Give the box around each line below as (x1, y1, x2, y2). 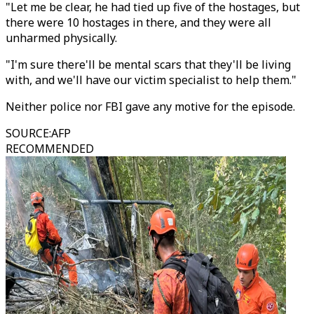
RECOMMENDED (6, 141, 94, 156)
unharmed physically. (6, 30, 117, 46)
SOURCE (6, 125, 49, 141)
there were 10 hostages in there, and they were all (6, 15, 271, 30)
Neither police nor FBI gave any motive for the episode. (6, 99, 295, 114)
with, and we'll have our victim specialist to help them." (6, 72, 296, 88)
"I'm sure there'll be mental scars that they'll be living (6, 57, 291, 72)
